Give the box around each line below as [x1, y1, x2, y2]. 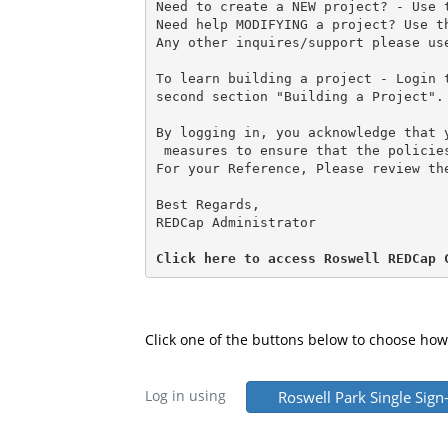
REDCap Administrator [155, 214, 316, 230]
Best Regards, [155, 196, 260, 212]
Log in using [145, 385, 226, 405]
